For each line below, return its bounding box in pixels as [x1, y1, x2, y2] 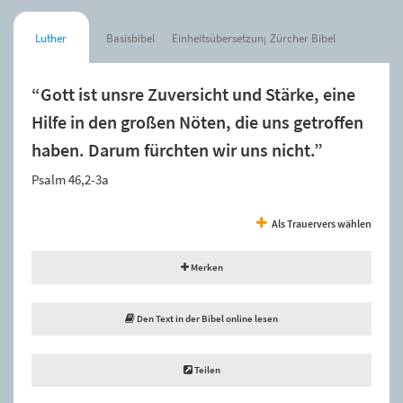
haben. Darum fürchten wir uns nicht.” [31, 139, 323, 161]
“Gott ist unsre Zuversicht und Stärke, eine [31, 83, 355, 105]
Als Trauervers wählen [272, 216, 372, 230]
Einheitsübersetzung [171, 30, 270, 46]
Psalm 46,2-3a [31, 170, 109, 188]
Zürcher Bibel [270, 30, 336, 46]
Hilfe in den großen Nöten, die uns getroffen [31, 111, 363, 133]
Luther [35, 30, 67, 46]
